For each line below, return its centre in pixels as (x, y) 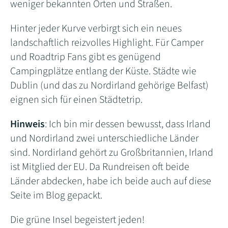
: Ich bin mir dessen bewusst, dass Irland (128, 124)
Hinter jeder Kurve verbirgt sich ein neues (96, 29)
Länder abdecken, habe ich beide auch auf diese (111, 181)
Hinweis (27, 124)
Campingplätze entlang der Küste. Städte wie (103, 72)
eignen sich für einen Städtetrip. (76, 100)
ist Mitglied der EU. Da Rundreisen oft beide (100, 167)
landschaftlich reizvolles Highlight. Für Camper (107, 43)
